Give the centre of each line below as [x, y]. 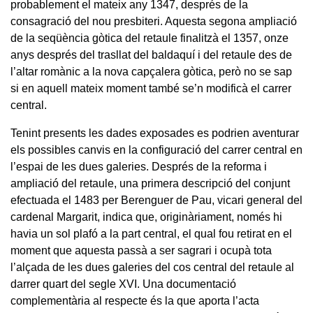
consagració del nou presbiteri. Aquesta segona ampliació [154, 21]
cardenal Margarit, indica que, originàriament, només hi [146, 217]
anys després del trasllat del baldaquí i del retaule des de [151, 54]
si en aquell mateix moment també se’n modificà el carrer [151, 88]
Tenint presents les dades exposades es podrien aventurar [155, 133]
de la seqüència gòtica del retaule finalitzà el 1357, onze [150, 38]
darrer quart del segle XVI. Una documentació [123, 284]
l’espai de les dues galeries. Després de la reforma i [139, 166]
